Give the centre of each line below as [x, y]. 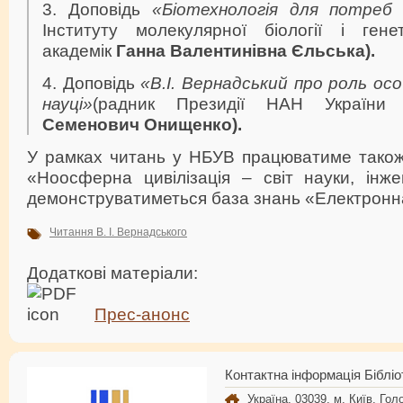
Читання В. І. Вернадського [118, 232]
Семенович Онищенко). [142, 124]
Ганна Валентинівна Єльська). [246, 50]
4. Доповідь [92, 82]
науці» [67, 103]
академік [79, 50]
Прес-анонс [142, 313]
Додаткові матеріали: [115, 272]
